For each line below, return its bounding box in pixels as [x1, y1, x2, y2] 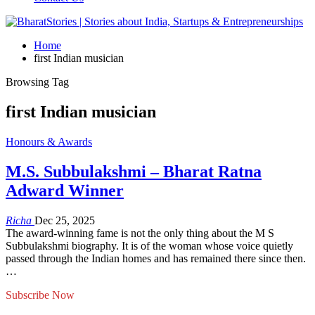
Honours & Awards [6, 135, 92, 148]
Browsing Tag [6, 76, 69, 88]
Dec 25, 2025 [34, 214, 95, 226]
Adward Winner [6, 181, 124, 200]
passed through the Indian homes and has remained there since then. [6, 252, 306, 264]
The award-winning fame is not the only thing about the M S [6, 226, 274, 239]
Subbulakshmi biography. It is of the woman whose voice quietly [6, 239, 293, 252]
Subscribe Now [6, 288, 75, 301]
